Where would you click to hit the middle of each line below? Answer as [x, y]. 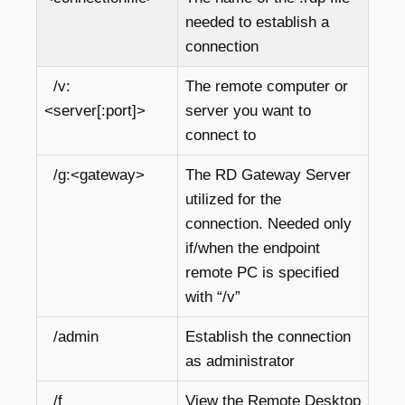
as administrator [240, 361]
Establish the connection [268, 337]
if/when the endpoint [253, 248]
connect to [221, 135]
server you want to [248, 111]
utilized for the [233, 199]
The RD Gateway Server [268, 175]
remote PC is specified [262, 273]
